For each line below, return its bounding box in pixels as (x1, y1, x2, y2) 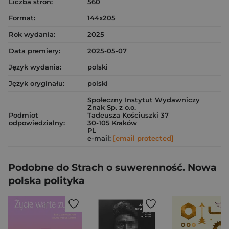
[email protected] (113, 133, 174, 142)
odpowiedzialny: (9, 118, 65, 127)
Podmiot (9, 110, 38, 119)
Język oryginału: (9, 79, 64, 87)
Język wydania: (9, 62, 61, 71)
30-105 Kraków (87, 118, 137, 127)
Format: (9, 13, 35, 22)
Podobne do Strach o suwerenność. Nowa (8, 161, 217, 173)
